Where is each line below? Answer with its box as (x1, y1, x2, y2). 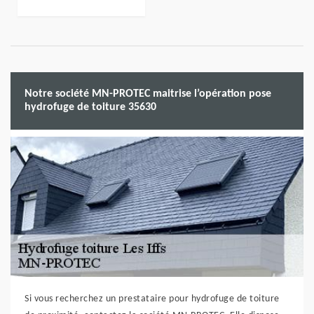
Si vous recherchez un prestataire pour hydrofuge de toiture (25, 294, 280, 304)
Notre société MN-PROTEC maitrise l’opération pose (25, 88, 271, 100)
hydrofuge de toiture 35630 (25, 102, 156, 113)
